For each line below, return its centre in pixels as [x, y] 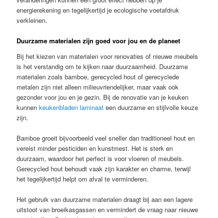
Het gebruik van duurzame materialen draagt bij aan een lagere [105, 199]
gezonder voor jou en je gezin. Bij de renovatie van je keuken [103, 97]
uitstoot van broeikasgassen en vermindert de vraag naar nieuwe [108, 209]
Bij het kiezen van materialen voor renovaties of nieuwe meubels [108, 56]
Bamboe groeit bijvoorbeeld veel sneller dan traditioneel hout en [106, 138]
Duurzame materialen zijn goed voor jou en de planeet [99, 41]
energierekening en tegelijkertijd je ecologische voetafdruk [98, 10]
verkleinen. [32, 20]
